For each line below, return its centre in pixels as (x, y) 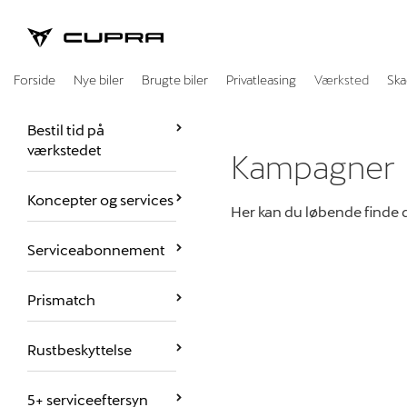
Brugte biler (175, 79)
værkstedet (65, 149)
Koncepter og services (100, 199)
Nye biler (99, 79)
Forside (35, 79)
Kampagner (313, 166)
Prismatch (61, 299)
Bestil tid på (66, 129)
